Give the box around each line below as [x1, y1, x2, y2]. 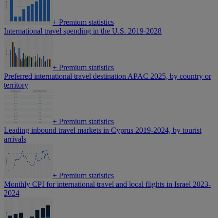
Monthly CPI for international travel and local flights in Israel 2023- [4, 180, 211, 189]
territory [4, 81, 28, 90]
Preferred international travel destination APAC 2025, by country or [4, 72, 211, 81]
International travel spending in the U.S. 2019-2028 [4, 27, 162, 36]
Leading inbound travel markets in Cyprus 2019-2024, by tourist [4, 126, 201, 135]
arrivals [4, 135, 26, 144]
